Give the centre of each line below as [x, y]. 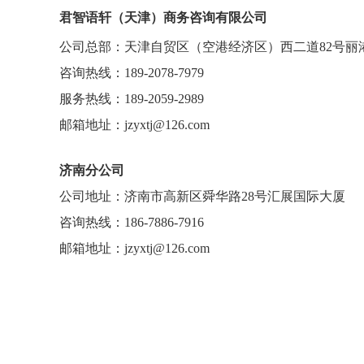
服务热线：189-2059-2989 [132, 99]
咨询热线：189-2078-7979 [132, 73]
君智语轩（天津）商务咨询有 [144, 18]
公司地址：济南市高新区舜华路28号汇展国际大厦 [202, 197]
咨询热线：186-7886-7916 [132, 223]
